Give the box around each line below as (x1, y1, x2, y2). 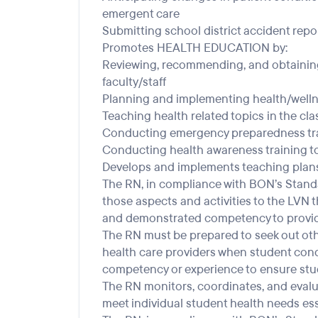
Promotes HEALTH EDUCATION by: (102, 40, 287, 56)
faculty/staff (102, 74, 166, 90)
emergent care (102, 6, 180, 22)
